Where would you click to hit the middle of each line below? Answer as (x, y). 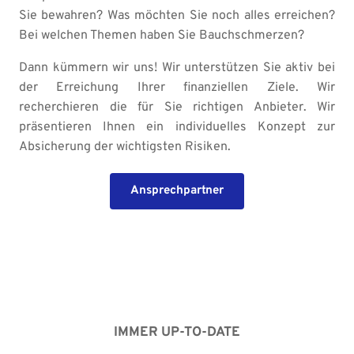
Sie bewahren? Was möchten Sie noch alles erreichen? (177, 16)
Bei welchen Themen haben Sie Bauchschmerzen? (162, 36)
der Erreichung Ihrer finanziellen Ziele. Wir (177, 88)
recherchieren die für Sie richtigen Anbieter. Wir (177, 108)
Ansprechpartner (177, 191)
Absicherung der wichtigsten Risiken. (125, 147)
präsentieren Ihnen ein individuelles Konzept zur (177, 128)
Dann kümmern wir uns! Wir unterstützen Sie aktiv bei (177, 68)
